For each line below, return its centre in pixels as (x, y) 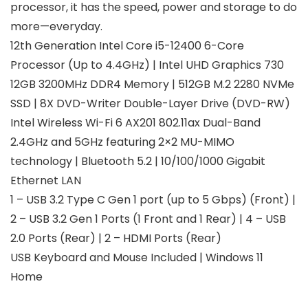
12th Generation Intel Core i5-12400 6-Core (127, 46)
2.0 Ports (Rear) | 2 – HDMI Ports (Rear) (116, 239)
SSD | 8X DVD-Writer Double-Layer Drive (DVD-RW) (150, 104)
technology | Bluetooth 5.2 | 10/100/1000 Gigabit (138, 162)
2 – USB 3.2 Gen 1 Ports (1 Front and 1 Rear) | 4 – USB (148, 219)
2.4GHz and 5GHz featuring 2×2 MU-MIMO (122, 142)
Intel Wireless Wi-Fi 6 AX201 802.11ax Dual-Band (135, 123)
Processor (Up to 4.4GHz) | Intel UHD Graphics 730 (147, 65)
